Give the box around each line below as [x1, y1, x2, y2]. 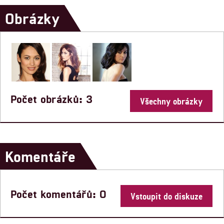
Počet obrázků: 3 [10, 92, 92, 105]
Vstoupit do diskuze [130, 191, 202, 201]
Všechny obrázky [140, 96, 202, 106]
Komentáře [5, 147, 75, 165]
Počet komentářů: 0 [10, 187, 106, 200]
